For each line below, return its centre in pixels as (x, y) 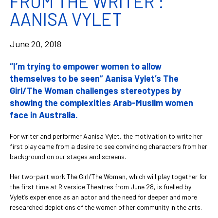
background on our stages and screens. (68, 156)
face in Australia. (44, 115)
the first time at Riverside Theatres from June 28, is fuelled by (100, 186)
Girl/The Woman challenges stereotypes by (95, 90)
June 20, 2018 (36, 44)
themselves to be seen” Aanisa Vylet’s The (94, 78)
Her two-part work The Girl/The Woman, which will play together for (109, 176)
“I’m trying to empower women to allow (86, 66)
